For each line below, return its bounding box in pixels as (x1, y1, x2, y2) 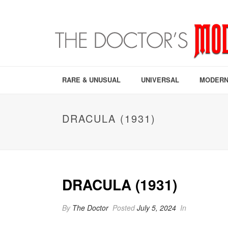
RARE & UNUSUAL (62, 75, 121, 84)
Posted (110, 203, 137, 213)
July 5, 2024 (137, 203, 176, 213)
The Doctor (72, 203, 108, 213)
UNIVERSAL (141, 75, 179, 84)
